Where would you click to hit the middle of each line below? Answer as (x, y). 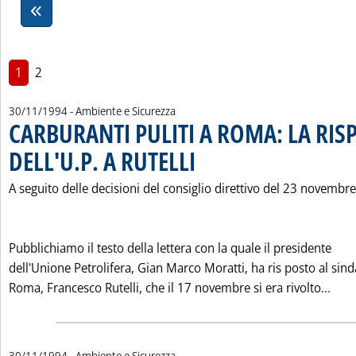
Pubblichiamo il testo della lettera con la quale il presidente (170, 248)
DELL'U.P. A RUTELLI (102, 161)
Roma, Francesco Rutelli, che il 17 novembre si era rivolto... (170, 288)
